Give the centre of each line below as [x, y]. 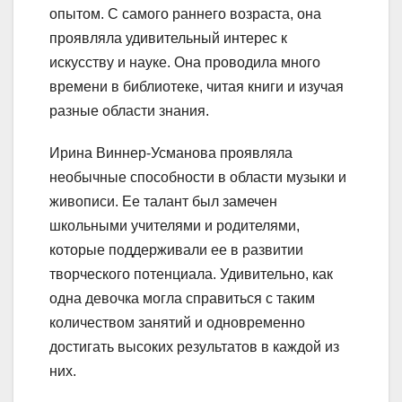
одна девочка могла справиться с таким [182, 298]
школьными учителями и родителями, [175, 225]
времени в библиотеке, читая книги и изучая [197, 86]
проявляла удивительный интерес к [168, 38]
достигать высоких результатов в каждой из [194, 346]
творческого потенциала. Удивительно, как [191, 274]
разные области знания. [129, 110]
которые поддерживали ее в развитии [176, 249]
